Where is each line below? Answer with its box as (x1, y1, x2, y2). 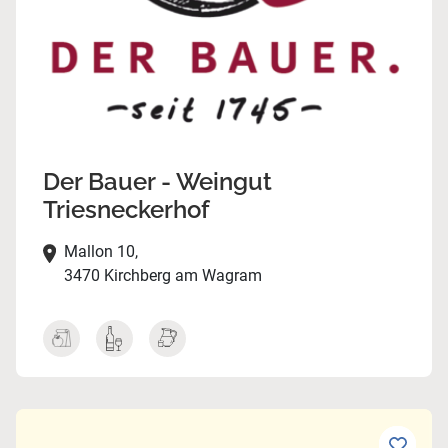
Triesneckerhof (42, 195, 210, 225)
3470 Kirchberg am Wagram (63, 266, 262, 286)
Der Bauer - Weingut (42, 167, 272, 197)
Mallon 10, (63, 242, 138, 262)
